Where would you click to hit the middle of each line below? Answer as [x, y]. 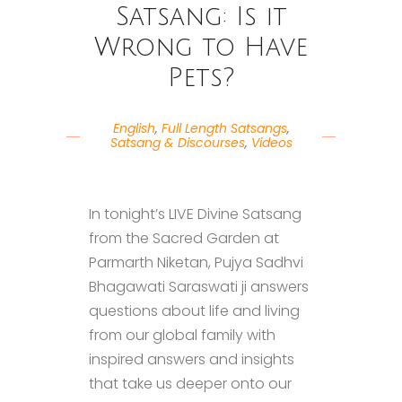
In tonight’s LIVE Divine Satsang [195, 214]
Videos [271, 142]
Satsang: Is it [201, 17]
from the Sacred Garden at [184, 238]
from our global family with [182, 335]
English [134, 128]
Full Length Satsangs [224, 128]
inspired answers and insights [192, 359]
